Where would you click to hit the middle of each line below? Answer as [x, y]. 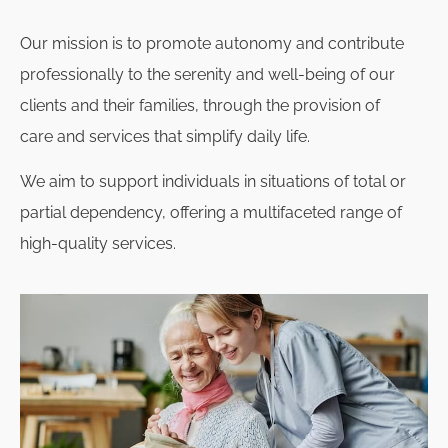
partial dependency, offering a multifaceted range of [211, 213]
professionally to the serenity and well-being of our [207, 74]
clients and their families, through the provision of [200, 105]
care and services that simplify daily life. [165, 136]
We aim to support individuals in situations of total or [213, 182]
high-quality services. [98, 244]
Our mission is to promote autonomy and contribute [212, 43]
